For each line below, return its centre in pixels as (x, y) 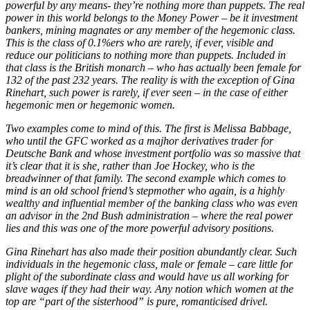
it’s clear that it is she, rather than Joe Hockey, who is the (130, 166)
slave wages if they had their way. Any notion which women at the (149, 289)
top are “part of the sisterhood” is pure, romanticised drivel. (137, 302)
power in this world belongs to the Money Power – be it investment (152, 18)
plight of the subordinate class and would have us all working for (147, 277)
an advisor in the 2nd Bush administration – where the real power (149, 216)
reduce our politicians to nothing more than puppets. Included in (146, 55)
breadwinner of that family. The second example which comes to (146, 179)
